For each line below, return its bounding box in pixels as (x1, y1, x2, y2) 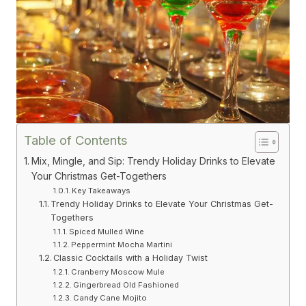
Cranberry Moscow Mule (71, 267, 165, 277)
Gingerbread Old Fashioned (73, 280, 180, 290)
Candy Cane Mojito (73, 293, 148, 303)
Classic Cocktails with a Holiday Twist (53, 253, 208, 264)
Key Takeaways (72, 186, 131, 196)
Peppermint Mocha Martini (71, 240, 173, 250)
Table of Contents (23, 132, 128, 148)
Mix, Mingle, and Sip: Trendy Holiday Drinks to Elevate (31, 155, 275, 167)
